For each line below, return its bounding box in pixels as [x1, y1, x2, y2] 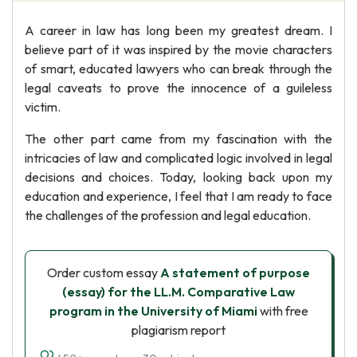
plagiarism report [131, 322, 226, 338]
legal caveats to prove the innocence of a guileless [25, 80, 332, 96]
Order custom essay [47, 265, 160, 280]
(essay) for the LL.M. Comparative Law [62, 284, 295, 300]
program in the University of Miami [49, 303, 257, 319]
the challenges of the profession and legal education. [25, 207, 311, 223]
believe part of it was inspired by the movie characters [25, 41, 332, 57]
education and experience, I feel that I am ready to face [25, 188, 332, 204]
